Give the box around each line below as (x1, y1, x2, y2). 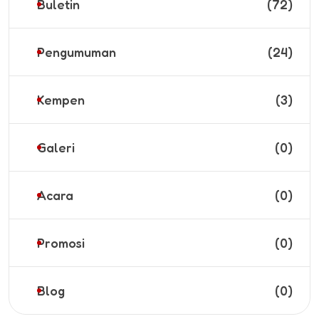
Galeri (37, 139, 75, 155)
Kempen (37, 91, 85, 108)
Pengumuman (37, 43, 116, 60)
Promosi (37, 234, 85, 251)
